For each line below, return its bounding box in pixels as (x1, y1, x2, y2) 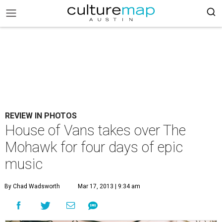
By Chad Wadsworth (4, 183, 60, 190)
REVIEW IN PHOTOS (5, 111, 77, 120)
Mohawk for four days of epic (5, 139, 183, 156)
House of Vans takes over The (5, 122, 186, 139)
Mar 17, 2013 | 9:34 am (78, 183, 140, 190)
